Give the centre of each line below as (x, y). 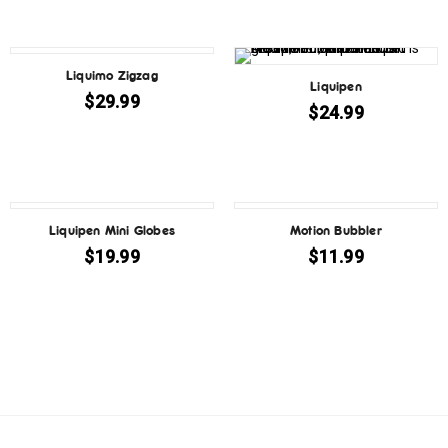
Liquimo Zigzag (112, 75)
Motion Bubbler (336, 230)
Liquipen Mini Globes (112, 230)
